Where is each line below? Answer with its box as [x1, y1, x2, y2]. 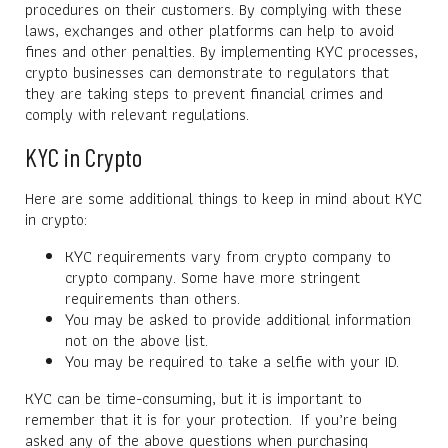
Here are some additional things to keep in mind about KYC [25, 185, 422, 211]
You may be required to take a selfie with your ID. [65, 348, 399, 374]
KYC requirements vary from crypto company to [65, 243, 391, 269]
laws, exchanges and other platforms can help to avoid [25, 17, 394, 43]
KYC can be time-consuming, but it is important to [25, 385, 362, 411]
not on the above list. [65, 327, 208, 353]
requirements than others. [65, 285, 240, 311]
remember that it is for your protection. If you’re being [25, 406, 397, 432]
